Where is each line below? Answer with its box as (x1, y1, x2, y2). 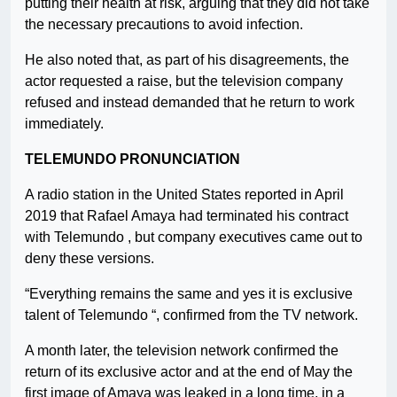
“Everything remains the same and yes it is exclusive (25, 286, 353, 302)
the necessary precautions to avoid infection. (25, 17, 303, 33)
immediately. (25, 116, 104, 132)
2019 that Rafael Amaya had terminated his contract (25, 208, 348, 224)
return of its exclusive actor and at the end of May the (25, 364, 353, 380)
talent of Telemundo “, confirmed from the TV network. (25, 307, 358, 323)
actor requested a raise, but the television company (25, 74, 343, 90)
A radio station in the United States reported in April (25, 187, 344, 203)
